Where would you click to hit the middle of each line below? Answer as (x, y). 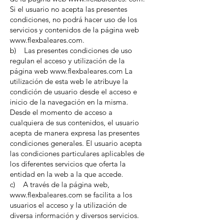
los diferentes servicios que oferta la (68, 164)
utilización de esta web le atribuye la (69, 81)
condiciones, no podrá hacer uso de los (73, 19)
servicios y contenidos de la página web (74, 30)
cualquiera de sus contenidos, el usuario (74, 123)
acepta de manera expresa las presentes (75, 133)
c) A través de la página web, (60, 184)
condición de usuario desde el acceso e (73, 92)
